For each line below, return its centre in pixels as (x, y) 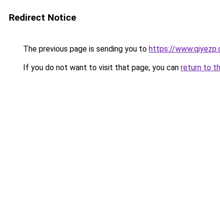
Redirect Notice (42, 17)
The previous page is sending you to (85, 49)
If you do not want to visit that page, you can (101, 68)
